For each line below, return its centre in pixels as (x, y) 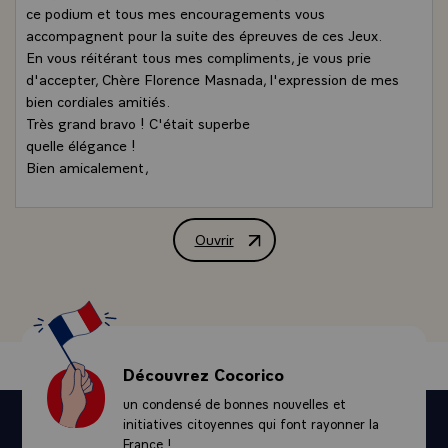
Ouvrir (214, 237)
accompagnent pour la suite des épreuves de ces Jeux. (204, 34)
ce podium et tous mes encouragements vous (175, 12)
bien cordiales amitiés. (98, 100)
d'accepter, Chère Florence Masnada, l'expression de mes (212, 78)
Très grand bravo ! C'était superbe (138, 122)
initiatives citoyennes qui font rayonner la (251, 423)
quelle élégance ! (81, 144)
